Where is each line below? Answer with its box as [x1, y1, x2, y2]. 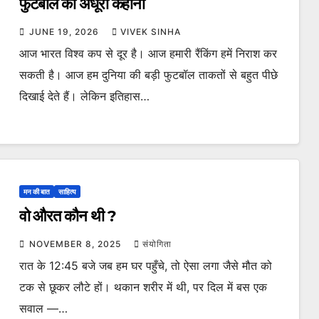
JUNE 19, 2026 [28, 26, 102, 37]
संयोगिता [142, 239, 172, 249]
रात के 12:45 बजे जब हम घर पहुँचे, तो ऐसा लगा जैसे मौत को [19, 258, 272, 273]
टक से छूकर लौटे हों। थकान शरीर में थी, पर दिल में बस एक [19, 280, 267, 294]
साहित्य [58, 187, 76, 196]
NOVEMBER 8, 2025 [28, 239, 124, 249]
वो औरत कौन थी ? [19, 206, 116, 226]
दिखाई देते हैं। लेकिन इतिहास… [19, 89, 150, 103]
